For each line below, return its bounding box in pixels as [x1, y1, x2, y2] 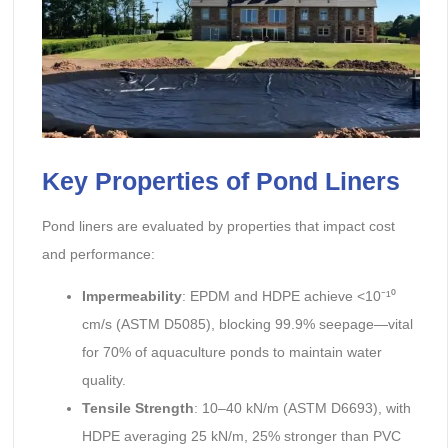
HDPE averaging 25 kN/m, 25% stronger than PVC [81, 428, 401, 445]
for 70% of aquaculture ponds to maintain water [81, 344, 382, 361]
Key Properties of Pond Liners [41, 166, 400, 195]
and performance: [41, 245, 155, 262]
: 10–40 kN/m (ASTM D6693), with [193, 400, 411, 417]
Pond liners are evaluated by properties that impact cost [41, 217, 395, 234]
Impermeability [81, 288, 182, 305]
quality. [81, 372, 126, 389]
